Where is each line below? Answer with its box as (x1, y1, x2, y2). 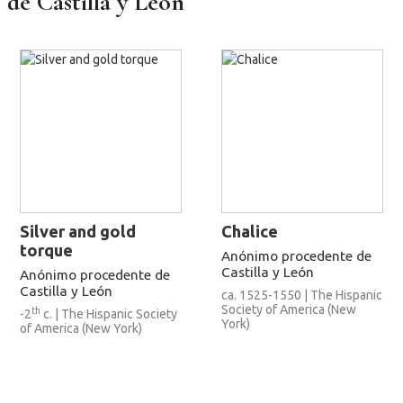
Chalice (221, 221, 278, 240)
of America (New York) (20, 320, 142, 336)
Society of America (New (221, 301, 356, 317)
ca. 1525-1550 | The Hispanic (221, 287, 382, 302)
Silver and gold (20, 221, 136, 240)
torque (20, 240, 73, 259)
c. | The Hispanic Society (40, 306, 177, 321)
